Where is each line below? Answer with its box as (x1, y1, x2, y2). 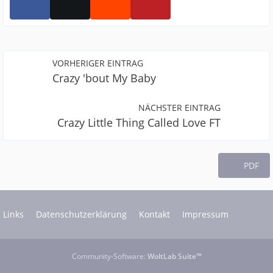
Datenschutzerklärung (36, 208, 127, 220)
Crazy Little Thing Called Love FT (57, 115, 221, 130)
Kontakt (139, 208, 170, 220)
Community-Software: (71, 251, 147, 261)
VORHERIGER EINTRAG (52, 57, 143, 69)
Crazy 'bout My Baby (52, 71, 156, 85)
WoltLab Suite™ (147, 251, 202, 261)
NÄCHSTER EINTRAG (138, 102, 221, 113)
